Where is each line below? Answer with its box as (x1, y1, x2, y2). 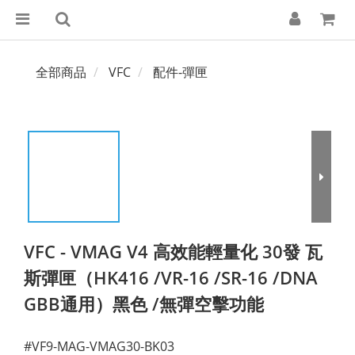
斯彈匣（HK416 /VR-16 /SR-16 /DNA (24, 265, 318, 289)
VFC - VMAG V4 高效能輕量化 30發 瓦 (24, 239, 323, 263)
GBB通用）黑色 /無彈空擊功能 (24, 292, 264, 315)
